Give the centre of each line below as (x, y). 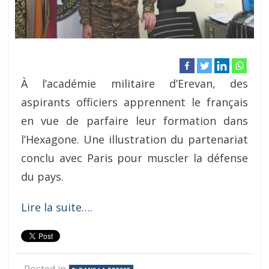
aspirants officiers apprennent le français (134, 102)
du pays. (42, 176)
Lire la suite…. (57, 207)
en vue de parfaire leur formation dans (134, 120)
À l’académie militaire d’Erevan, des (134, 83)
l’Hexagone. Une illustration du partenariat (134, 139)
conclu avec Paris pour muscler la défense (134, 158)
